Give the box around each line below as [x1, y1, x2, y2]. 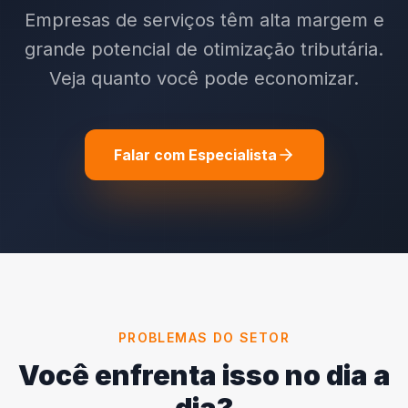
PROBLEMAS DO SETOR [117, 330, 291, 345]
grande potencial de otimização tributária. [25, 38, 383, 60]
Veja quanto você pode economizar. [49, 67, 359, 89]
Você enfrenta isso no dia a [17, 359, 391, 392]
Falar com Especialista [113, 146, 277, 164]
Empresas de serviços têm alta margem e [24, 9, 384, 31]
